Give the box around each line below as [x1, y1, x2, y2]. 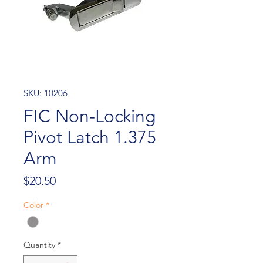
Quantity [23, 240, 55, 251]
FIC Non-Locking [23, 106, 156, 127]
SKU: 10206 [23, 87, 68, 99]
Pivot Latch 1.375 [23, 127, 156, 148]
